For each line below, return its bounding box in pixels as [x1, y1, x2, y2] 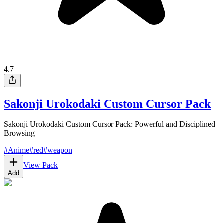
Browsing [4, 129, 35, 138]
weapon [47, 146, 72, 155]
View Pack [23, 161, 58, 170]
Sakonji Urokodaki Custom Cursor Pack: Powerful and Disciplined [4, 120, 215, 129]
